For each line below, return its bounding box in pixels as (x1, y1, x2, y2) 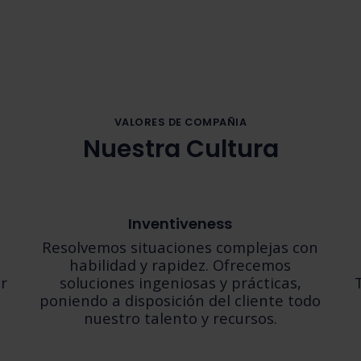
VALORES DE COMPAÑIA (114, 115, 247, 129)
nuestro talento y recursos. (83, 308, 277, 328)
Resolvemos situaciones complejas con (42, 237, 319, 257)
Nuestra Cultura (82, 132, 279, 166)
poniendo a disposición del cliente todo (39, 290, 322, 310)
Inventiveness (128, 214, 233, 234)
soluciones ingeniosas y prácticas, (59, 272, 301, 293)
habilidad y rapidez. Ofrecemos (69, 255, 292, 275)
